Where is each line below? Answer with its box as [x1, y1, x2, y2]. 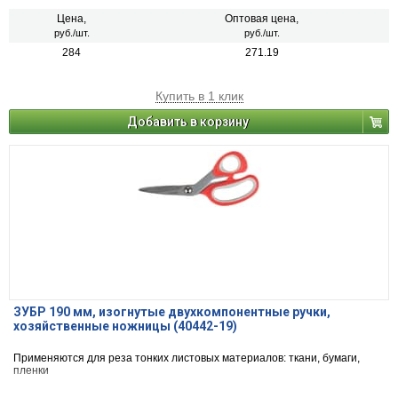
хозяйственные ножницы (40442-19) [13, 319, 237, 334]
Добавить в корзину [127, 115, 249, 130]
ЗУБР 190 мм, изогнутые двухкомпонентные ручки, [13, 305, 330, 320]
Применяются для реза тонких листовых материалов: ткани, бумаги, [13, 352, 360, 365]
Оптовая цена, [225, 12, 298, 26]
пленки [13, 364, 49, 378]
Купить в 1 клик [155, 89, 243, 104]
